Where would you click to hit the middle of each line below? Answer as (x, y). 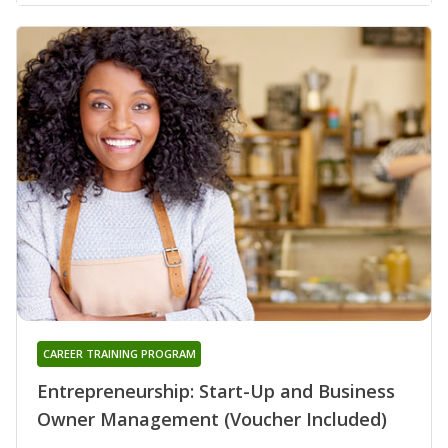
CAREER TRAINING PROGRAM (119, 353)
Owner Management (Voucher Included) (212, 418)
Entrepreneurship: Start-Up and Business (216, 390)
